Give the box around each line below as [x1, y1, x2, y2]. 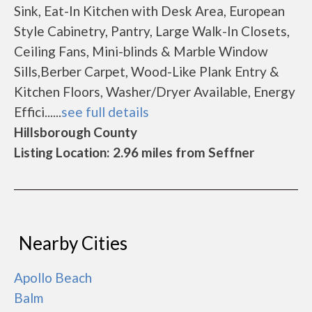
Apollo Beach [14, 270, 92, 286]
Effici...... [14, 104, 61, 120]
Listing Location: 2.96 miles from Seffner [14, 144, 255, 160]
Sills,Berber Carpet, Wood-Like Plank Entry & [14, 63, 279, 79]
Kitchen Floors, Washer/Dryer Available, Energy [14, 84, 295, 100]
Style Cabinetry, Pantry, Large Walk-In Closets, [14, 23, 290, 39]
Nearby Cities [19, 232, 127, 254]
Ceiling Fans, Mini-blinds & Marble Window [14, 43, 268, 59]
